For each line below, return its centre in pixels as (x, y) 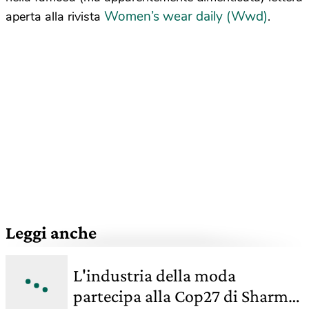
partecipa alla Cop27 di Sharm (181, 296)
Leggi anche (51, 232)
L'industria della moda (154, 275)
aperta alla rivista (55, 16)
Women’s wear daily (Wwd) (186, 16)
